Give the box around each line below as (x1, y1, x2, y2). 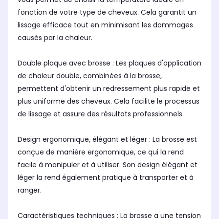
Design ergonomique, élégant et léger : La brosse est (18, 134, 197, 145)
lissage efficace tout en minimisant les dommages (18, 20, 193, 30)
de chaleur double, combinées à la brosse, (18, 71, 162, 81)
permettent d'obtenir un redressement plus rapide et (18, 84, 200, 94)
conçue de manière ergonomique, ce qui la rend (18, 147, 184, 157)
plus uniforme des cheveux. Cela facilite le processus (18, 96, 199, 107)
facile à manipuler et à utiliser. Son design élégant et (18, 160, 197, 170)
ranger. (18, 185, 42, 196)
